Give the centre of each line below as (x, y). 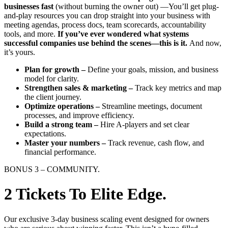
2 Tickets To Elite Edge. (85, 194)
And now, (204, 43)
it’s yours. (20, 52)
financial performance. (60, 152)
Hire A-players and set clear (144, 124)
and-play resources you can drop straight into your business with (107, 15)
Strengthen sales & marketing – (79, 88)
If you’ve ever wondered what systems (123, 34)
